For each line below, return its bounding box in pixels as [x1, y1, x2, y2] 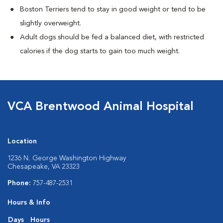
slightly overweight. [20, 20, 81, 27]
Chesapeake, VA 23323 [7, 163, 80, 170]
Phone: [7, 180, 33, 187]
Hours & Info [7, 199, 50, 206]
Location [7, 138, 37, 145]
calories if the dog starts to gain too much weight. [20, 48, 180, 55]
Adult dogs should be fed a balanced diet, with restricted [20, 34, 204, 41]
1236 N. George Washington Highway [7, 155, 126, 162]
